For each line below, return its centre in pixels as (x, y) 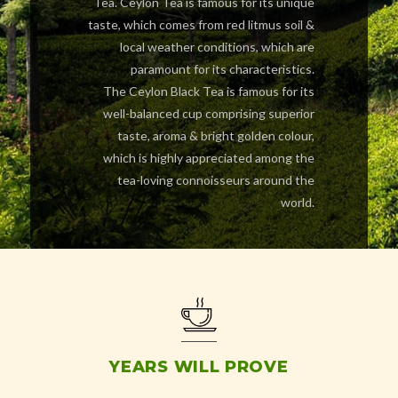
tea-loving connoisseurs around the (216, 180)
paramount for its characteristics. (223, 69)
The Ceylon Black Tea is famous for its (209, 92)
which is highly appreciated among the (209, 158)
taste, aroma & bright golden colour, (216, 136)
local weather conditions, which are (218, 47)
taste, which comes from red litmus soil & (202, 25)
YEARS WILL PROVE (199, 367)
